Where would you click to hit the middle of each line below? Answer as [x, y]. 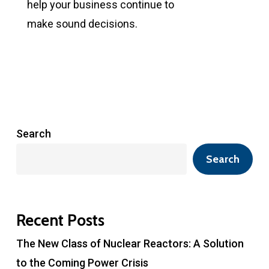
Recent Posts [60, 220]
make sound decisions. [82, 24]
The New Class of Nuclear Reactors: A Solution [130, 243]
